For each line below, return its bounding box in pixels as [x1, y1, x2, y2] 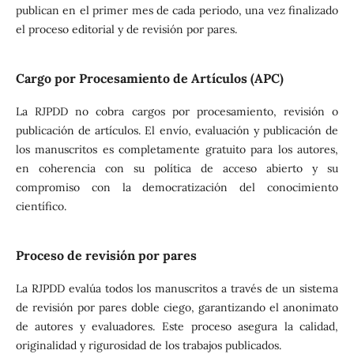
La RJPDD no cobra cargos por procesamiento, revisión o [15, 104, 339, 119]
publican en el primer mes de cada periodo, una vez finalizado [15, 2, 339, 17]
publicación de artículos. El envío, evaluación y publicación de [15, 122, 339, 137]
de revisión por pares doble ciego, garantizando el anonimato [15, 299, 339, 314]
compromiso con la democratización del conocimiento [15, 179, 339, 194]
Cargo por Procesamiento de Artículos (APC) [15, 70, 284, 86]
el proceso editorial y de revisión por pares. [15, 21, 237, 36]
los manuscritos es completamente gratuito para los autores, [15, 141, 339, 156]
